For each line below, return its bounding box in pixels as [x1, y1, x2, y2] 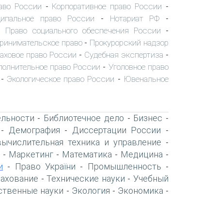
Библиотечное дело [44, 112, 124, 123]
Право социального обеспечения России [5, 25, 161, 35]
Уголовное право [108, 62, 169, 72]
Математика [62, 149, 112, 159]
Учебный [133, 173, 169, 184]
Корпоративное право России [52, 1, 162, 11]
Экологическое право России [6, 74, 115, 84]
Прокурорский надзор [90, 37, 169, 47]
